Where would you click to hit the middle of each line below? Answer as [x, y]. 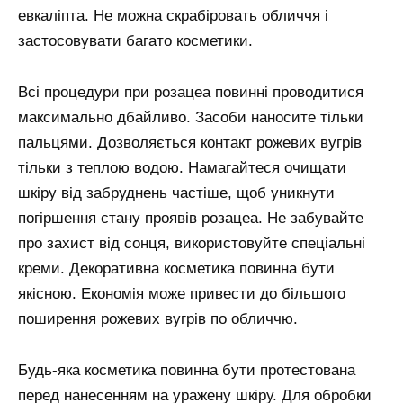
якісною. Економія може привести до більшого [182, 293]
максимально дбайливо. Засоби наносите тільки [191, 117]
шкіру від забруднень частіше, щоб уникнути [176, 193]
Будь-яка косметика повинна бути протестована [187, 370]
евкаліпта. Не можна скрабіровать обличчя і [173, 15]
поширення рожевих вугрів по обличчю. [158, 318]
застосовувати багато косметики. [135, 40]
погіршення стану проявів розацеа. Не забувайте [191, 218]
